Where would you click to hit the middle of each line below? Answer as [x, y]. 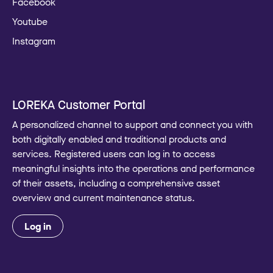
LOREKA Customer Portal [79, 105]
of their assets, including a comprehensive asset [116, 183]
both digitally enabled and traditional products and [119, 139]
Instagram [34, 41]
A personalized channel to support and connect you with [133, 125]
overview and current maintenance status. [104, 198]
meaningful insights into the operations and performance [133, 168]
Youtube [30, 22]
